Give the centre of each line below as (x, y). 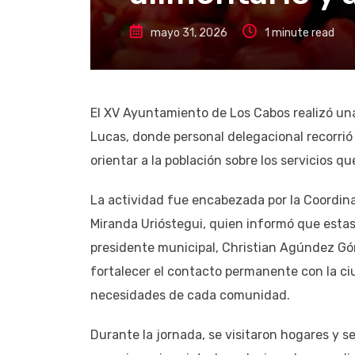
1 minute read (300, 32)
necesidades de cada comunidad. (190, 295)
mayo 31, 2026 (189, 32)
